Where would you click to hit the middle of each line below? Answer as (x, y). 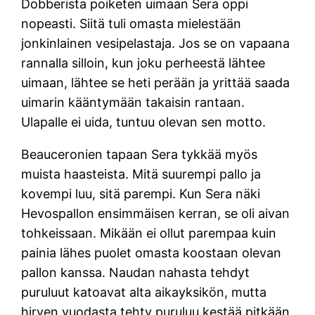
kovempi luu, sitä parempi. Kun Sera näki (141, 193)
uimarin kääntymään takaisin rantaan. (133, 102)
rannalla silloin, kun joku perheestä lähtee (143, 63)
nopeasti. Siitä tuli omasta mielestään (131, 23)
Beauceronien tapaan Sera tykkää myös (140, 154)
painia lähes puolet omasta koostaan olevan (152, 252)
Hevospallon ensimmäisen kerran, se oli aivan (156, 213)
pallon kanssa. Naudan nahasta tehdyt (136, 272)
